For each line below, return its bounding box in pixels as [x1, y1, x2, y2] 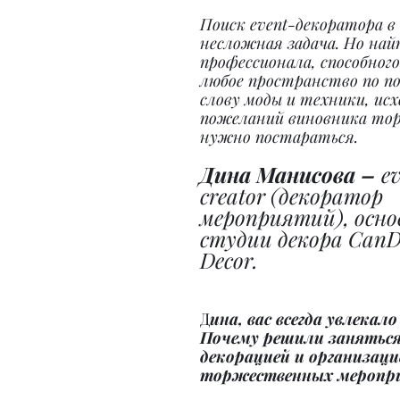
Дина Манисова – [200, 160, 381, 188]
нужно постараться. [200, 126, 358, 147]
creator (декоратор [200, 181, 388, 210]
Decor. [200, 246, 258, 274]
